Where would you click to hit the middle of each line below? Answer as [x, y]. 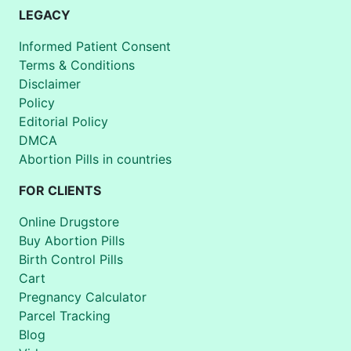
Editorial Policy [63, 121]
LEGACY [45, 14]
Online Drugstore [69, 221]
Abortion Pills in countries [95, 159]
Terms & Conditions [77, 65]
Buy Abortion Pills [72, 240]
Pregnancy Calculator [83, 297]
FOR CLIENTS [60, 190]
